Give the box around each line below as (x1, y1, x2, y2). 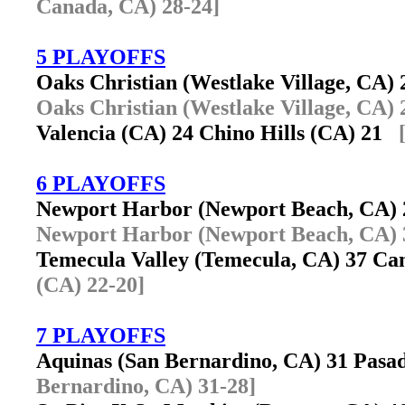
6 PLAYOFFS (36, 171, 165, 195)
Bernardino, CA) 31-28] (36, 373, 256, 398)
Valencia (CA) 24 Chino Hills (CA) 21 (36, 120, 399, 145)
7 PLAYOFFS (36, 323, 165, 347)
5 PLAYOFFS (36, 44, 165, 69)
